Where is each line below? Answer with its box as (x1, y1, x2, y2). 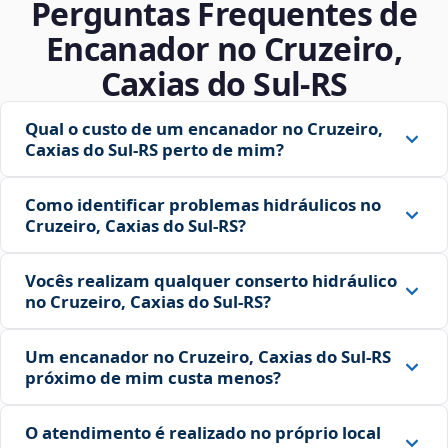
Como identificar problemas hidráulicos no (25, 193, 381, 217)
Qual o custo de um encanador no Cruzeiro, (25, 117, 383, 141)
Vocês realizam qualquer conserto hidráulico (25, 269, 397, 293)
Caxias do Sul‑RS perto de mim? (25, 138, 284, 162)
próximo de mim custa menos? (25, 366, 281, 390)
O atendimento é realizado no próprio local (25, 421, 381, 445)
